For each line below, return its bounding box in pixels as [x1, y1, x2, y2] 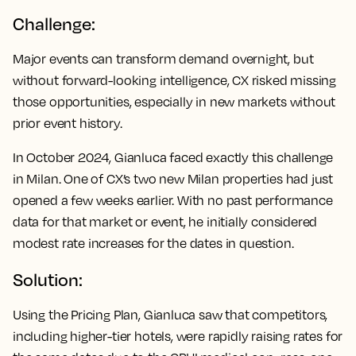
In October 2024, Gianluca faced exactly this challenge [13, 149, 334, 166]
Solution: [13, 269, 83, 291]
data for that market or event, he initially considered [13, 214, 318, 230]
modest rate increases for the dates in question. [13, 235, 294, 252]
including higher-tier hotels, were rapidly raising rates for [13, 328, 343, 345]
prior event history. [13, 115, 122, 132]
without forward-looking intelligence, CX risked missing [13, 72, 337, 89]
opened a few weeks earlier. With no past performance [13, 192, 333, 209]
